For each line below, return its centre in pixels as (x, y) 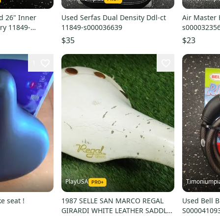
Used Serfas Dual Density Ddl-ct (113, 17)
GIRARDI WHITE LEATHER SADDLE (116, 211)
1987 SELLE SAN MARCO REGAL (112, 201)
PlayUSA (77, 182)
